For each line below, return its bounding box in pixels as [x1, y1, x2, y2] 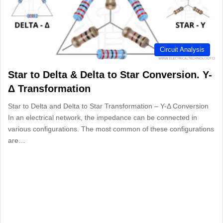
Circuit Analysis [160, 45, 205, 53]
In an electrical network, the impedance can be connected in [8, 113, 197, 121]
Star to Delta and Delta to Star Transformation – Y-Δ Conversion [8, 102, 209, 110]
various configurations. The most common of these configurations [8, 124, 214, 133]
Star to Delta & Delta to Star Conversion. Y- [8, 69, 212, 80]
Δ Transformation [8, 83, 91, 94]
